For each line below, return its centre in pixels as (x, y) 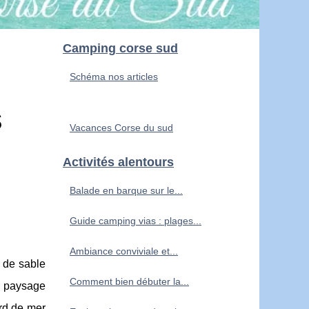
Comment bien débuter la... (129, 281)
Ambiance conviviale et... (124, 251)
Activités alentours (118, 162)
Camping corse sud (120, 48)
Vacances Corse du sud (121, 127)
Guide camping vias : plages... (136, 220)
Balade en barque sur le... (126, 190)
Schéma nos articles (114, 76)
